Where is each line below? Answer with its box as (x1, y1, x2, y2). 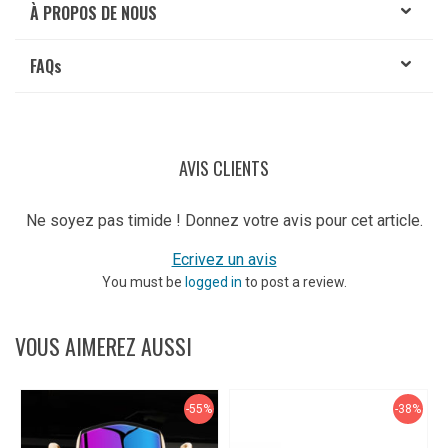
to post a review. (241, 273, 347, 290)
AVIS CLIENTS (179, 154, 269, 181)
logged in (184, 273, 242, 290)
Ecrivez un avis (171, 249, 277, 269)
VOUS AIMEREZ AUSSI (15, 329, 192, 362)
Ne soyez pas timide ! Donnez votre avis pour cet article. (25, 210, 423, 230)
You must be (101, 273, 185, 290)
